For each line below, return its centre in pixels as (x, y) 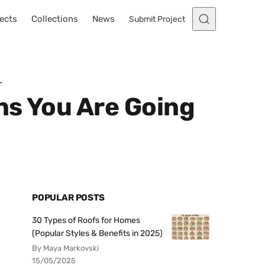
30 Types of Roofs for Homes (86, 220)
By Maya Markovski (65, 248)
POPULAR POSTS (68, 198)
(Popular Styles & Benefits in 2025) (97, 233)
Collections (55, 19)
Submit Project (157, 19)
